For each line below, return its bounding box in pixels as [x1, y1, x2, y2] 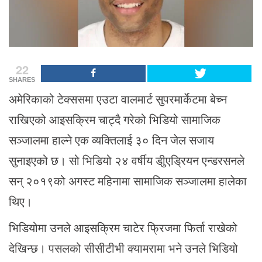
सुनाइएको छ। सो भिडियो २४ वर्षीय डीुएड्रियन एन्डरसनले [9, 153, 244, 168]
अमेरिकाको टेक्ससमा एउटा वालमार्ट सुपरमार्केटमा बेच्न [9, 92, 227, 106]
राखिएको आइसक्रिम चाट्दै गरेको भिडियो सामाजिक [9, 112, 220, 127]
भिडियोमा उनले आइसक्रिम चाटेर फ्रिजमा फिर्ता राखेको [9, 220, 237, 235]
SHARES [9, 75, 35, 83]
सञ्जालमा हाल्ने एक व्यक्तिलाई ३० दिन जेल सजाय [9, 133, 214, 147]
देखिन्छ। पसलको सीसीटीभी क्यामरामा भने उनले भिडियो [9, 241, 238, 256]
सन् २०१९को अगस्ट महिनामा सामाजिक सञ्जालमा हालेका [9, 174, 247, 188]
